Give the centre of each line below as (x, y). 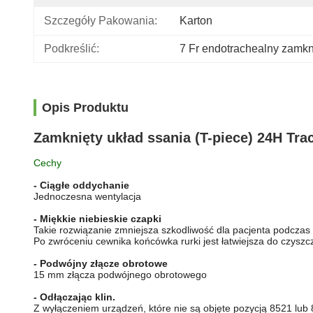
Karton (196, 21)
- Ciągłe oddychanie (81, 185)
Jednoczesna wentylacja (87, 196)
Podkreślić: (72, 49)
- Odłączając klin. (74, 297)
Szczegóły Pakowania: (101, 21)
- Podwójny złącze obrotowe (101, 263)
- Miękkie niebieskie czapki (97, 219)
